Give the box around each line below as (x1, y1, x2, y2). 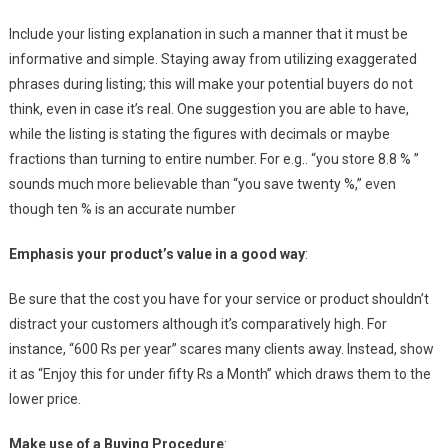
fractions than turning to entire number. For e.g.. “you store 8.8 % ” (8, 151, 419, 168)
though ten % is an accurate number (8, 201, 236, 218)
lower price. (8, 391, 81, 408)
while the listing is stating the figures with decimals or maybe (8, 126, 390, 143)
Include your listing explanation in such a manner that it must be (8, 26, 408, 43)
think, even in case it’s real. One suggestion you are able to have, (8, 101, 409, 118)
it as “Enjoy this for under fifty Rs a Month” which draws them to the (8, 366, 431, 383)
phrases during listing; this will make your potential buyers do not (8, 76, 413, 93)
